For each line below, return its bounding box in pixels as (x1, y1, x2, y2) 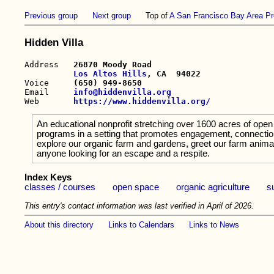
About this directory (24, 220, 94, 230)
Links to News (189, 220, 240, 230)
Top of (131, 11, 170, 20)
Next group (92, 11, 131, 20)
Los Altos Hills (73, 68, 147, 78)
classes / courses (24, 182, 96, 192)
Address (24, 59, 74, 69)
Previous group (24, 11, 78, 20)
